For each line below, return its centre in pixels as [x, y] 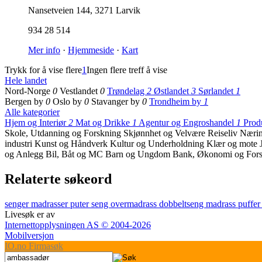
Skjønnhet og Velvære [166, 133]
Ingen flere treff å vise [127, 70]
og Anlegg [25, 154]
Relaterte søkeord [58, 179]
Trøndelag [127, 91]
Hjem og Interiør [37, 123]
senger [18, 204]
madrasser [51, 204]
